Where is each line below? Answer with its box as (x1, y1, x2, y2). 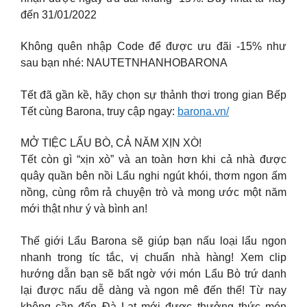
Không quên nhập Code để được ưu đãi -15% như (21, 40, 286, 53)
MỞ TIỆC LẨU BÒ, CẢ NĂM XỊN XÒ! (21, 137, 201, 149)
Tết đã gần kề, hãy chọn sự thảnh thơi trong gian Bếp (21, 88, 286, 101)
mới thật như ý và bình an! (21, 203, 147, 215)
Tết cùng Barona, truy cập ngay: (21, 105, 177, 117)
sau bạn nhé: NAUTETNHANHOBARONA (21, 57, 228, 69)
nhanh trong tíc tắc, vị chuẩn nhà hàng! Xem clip (21, 251, 286, 263)
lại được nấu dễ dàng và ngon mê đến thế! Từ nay (21, 284, 286, 296)
